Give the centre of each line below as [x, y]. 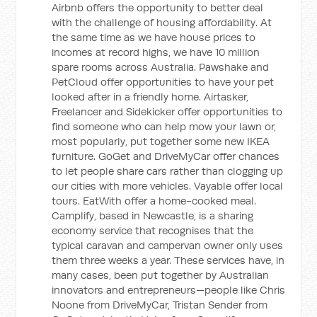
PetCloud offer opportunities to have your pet [163, 82]
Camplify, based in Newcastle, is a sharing [153, 215]
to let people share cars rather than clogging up [168, 171]
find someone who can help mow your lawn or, [164, 126]
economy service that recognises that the [153, 230]
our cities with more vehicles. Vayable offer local [168, 186]
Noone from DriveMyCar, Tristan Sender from [160, 305]
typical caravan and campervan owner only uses [168, 245]
